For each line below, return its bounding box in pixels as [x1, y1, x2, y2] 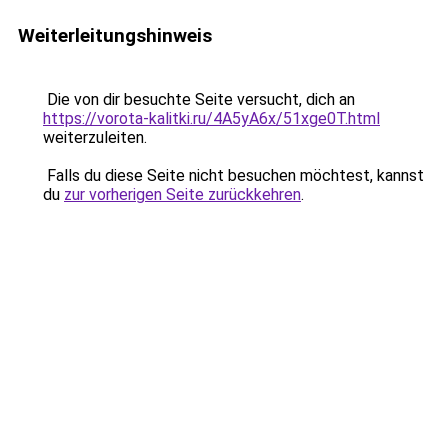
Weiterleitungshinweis [18, 24, 212, 47]
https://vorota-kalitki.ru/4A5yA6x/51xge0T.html [43, 109, 380, 128]
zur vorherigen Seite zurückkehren [64, 185, 301, 204]
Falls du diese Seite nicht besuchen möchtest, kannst [43, 166, 424, 185]
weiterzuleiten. [43, 128, 147, 147]
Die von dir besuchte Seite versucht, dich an [43, 90, 355, 109]
